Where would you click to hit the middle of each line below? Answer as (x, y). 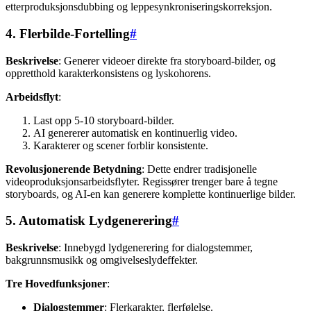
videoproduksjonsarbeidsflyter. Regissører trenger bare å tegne (142, 181)
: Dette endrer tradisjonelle (199, 169)
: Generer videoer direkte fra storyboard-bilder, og (167, 60)
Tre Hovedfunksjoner (56, 284)
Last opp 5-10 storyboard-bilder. (104, 120)
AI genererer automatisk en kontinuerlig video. (135, 133)
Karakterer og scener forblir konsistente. (121, 145)
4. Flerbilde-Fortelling (68, 33)
